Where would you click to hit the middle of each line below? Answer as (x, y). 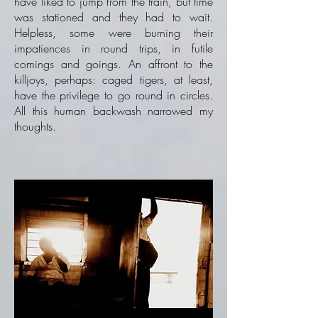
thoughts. (35, 126)
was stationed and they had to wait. (114, 17)
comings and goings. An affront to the (114, 64)
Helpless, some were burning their (114, 33)
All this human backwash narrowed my (114, 111)
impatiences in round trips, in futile (114, 48)
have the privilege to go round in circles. (114, 95)
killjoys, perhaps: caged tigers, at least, (114, 79)
